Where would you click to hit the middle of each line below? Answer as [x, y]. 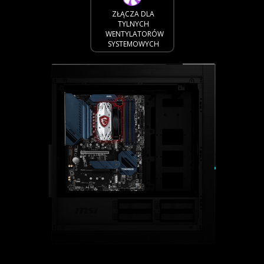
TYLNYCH [133, 24]
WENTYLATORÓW [134, 34]
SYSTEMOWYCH [133, 44]
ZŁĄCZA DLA [133, 14]
